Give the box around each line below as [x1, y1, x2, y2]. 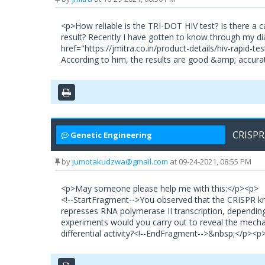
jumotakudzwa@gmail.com [72, 156, 168, 167]
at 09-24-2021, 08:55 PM [168, 156, 251, 167]
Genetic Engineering [70, 130, 152, 141]
